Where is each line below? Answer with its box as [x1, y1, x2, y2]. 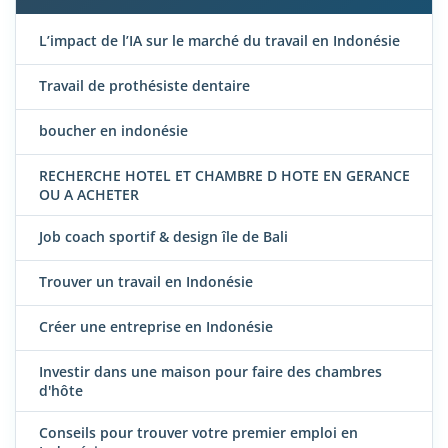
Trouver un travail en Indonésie [39, 272, 253, 292]
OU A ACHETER [39, 184, 139, 204]
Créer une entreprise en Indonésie [39, 317, 273, 337]
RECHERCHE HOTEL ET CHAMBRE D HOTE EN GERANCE [39, 165, 410, 185]
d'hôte [39, 381, 83, 401]
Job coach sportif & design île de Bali [39, 227, 288, 247]
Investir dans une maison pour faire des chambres [39, 362, 382, 382]
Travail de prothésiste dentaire [39, 75, 250, 95]
